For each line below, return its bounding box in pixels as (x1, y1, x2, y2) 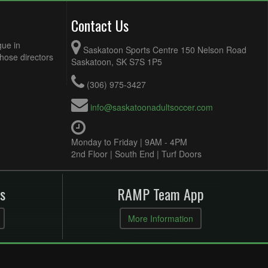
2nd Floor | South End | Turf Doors (71, 148, 202, 160)
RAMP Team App (117, 183, 205, 205)
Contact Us (71, 14, 129, 36)
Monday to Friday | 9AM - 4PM (71, 136, 187, 148)
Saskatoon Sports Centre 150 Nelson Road (83, 44, 246, 56)
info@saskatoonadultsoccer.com (90, 101, 213, 113)
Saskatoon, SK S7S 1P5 (71, 56, 162, 68)
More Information (128, 212, 194, 224)
